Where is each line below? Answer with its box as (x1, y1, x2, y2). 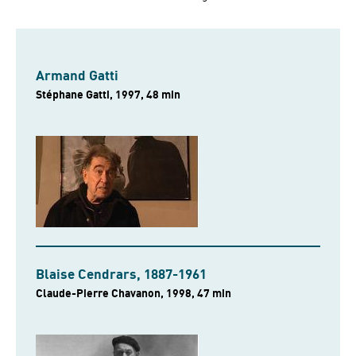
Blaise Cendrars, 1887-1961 (36, 267, 207, 282)
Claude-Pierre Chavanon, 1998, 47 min (197, 287, 231, 300)
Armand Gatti (36, 68, 118, 83)
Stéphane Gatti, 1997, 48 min (146, 88, 180, 101)
